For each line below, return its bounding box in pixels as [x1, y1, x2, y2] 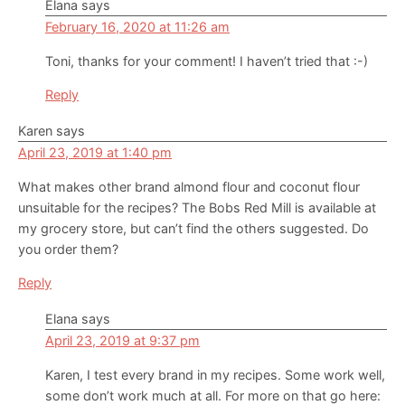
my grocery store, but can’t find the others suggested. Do [18, 221, 369, 237]
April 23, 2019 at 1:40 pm [18, 145, 172, 161]
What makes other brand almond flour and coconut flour [18, 179, 360, 195]
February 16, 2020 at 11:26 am [45, 19, 230, 35]
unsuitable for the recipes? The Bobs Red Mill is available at [18, 200, 376, 216]
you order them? [18, 241, 118, 258]
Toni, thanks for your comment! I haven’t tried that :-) [45, 53, 368, 70]
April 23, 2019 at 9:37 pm [45, 333, 200, 349]
